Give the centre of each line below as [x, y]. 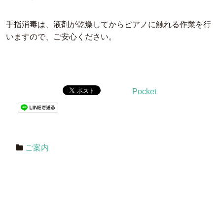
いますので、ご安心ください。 [61, 37]
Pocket [144, 91]
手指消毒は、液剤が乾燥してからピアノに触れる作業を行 [109, 24]
